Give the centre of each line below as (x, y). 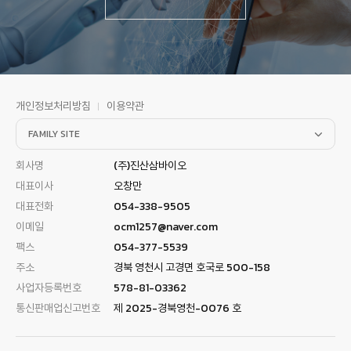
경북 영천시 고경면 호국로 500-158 (192, 268)
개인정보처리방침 (53, 106)
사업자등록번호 (49, 288)
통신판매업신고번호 (58, 308)
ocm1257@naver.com (166, 227)
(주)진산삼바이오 (150, 166)
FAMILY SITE (54, 134)
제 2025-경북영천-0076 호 (177, 308)
